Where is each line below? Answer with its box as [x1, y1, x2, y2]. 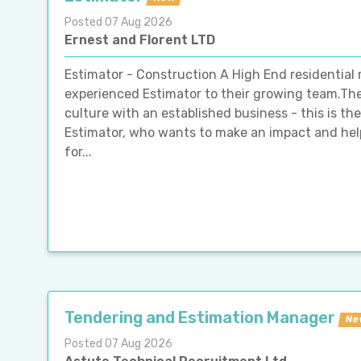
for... [64, 143, 92, 160]
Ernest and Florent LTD [64, 31, 215, 48]
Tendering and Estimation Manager [64, 307, 335, 327]
